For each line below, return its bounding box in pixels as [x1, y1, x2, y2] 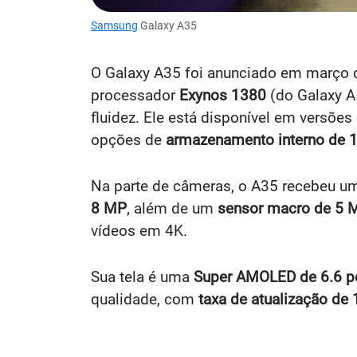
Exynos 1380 [179, 86, 266, 105]
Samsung [91, 19, 138, 33]
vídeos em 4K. [91, 222, 187, 241]
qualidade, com [91, 290, 198, 309]
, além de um [127, 199, 218, 218]
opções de [91, 131, 166, 150]
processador [91, 86, 179, 105]
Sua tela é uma [91, 268, 194, 287]
